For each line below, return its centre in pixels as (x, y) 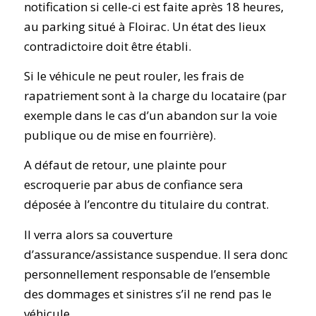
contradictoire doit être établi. (107, 46)
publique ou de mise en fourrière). (120, 135)
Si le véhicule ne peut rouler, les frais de (134, 76)
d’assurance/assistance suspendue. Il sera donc (156, 254)
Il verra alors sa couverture (98, 234)
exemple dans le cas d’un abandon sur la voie (150, 116)
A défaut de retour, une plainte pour (125, 165)
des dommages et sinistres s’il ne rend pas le (147, 293)
